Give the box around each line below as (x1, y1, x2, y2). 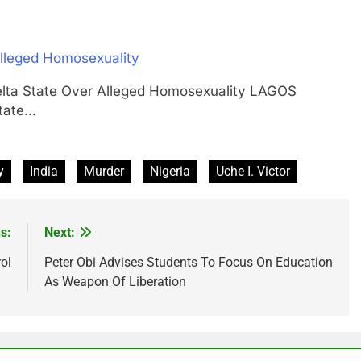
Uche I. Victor (216, 164, 290, 180)
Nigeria (150, 164, 190, 180)
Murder (84, 164, 124, 180)
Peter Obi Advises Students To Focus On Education (44, 255, 333, 271)
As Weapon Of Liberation (44, 274, 186, 290)
